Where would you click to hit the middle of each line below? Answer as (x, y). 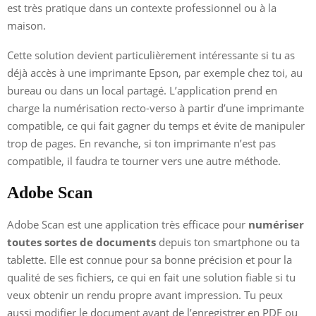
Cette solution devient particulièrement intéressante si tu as (151, 55)
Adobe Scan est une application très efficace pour (128, 224)
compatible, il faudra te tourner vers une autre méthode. (144, 160)
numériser (276, 224)
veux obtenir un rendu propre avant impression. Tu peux (145, 294)
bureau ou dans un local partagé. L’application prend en (142, 90)
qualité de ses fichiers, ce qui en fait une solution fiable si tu (151, 277)
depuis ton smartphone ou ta (228, 242)
